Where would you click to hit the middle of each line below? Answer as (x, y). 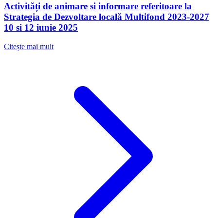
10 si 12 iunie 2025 (41, 28)
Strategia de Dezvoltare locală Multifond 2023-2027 (107, 17)
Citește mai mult (29, 47)
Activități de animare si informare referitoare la (98, 6)
